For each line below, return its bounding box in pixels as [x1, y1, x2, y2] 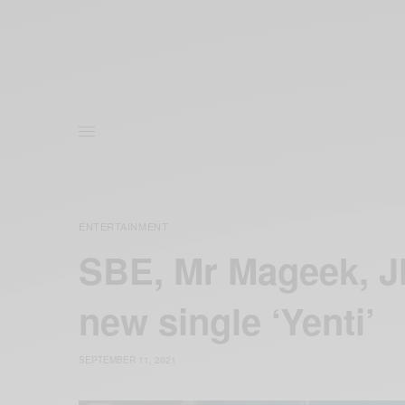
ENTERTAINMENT [79, 219, 169, 234]
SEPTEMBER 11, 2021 [79, 353, 176, 367]
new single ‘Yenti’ [79, 295, 385, 347]
